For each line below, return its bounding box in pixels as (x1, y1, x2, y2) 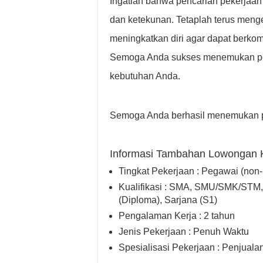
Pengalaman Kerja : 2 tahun (119, 211, 235, 221)
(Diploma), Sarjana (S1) (119, 195, 217, 205)
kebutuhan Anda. (110, 71, 180, 81)
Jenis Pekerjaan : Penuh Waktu (119, 227, 249, 237)
